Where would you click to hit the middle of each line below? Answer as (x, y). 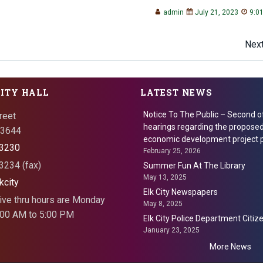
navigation (104, 78)
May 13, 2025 (165, 177)
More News (230, 247)
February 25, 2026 (172, 151)
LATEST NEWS (176, 92)
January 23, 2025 (171, 230)
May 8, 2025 (163, 204)
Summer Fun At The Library (194, 166)
